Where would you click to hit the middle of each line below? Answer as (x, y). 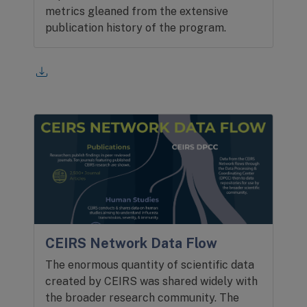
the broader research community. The (143, 298)
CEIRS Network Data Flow (132, 243)
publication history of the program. (136, 28)
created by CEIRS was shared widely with (152, 281)
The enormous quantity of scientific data (150, 265)
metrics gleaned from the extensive (137, 11)
